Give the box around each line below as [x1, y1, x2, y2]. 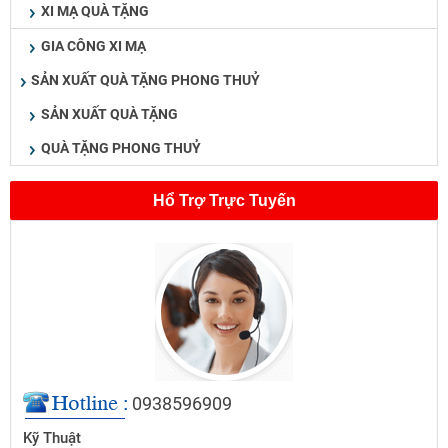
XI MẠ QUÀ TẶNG [41, 3, 149, 20]
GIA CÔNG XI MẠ [41, 38, 146, 55]
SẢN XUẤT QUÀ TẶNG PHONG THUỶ [31, 72, 260, 89]
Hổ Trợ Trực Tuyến [152, 192, 296, 210]
